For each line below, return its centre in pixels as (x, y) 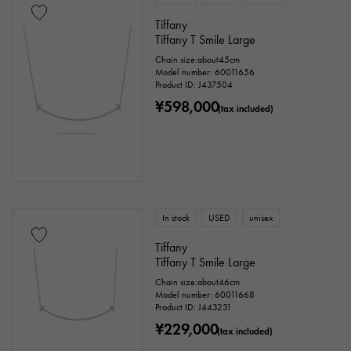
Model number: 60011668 (205, 295)
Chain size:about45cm (198, 60)
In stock (176, 218)
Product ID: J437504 (194, 85)
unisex (261, 218)
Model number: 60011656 (205, 72)
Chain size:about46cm (198, 282)
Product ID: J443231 (194, 307)
